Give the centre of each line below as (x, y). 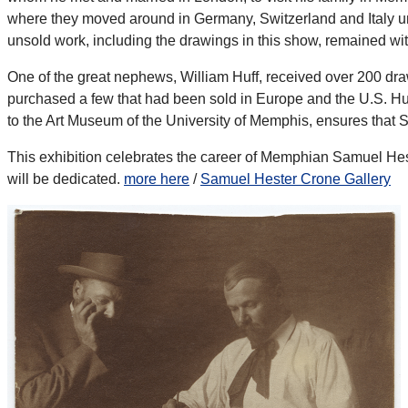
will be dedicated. (66, 179)
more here (157, 179)
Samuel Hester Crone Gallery (296, 179)
